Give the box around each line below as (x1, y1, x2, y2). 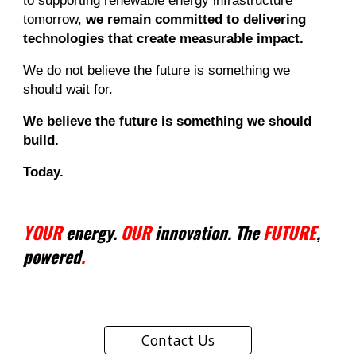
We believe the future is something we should (23, 113, 312, 129)
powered (23, 244, 82, 269)
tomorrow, (23, 11, 87, 27)
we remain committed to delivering (86, 11, 307, 27)
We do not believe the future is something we (23, 62, 291, 78)
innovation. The (155, 220, 264, 245)
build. (23, 132, 64, 148)
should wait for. (23, 81, 114, 97)
